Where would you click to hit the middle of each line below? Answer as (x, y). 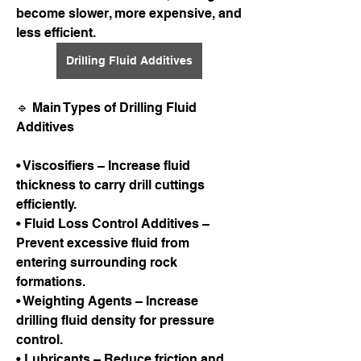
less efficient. (56, 33)
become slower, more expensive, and (129, 13)
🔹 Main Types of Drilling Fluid (106, 108)
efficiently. (46, 204)
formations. (51, 282)
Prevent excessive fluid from (103, 243)
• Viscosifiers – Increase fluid (103, 166)
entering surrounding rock (97, 262)
